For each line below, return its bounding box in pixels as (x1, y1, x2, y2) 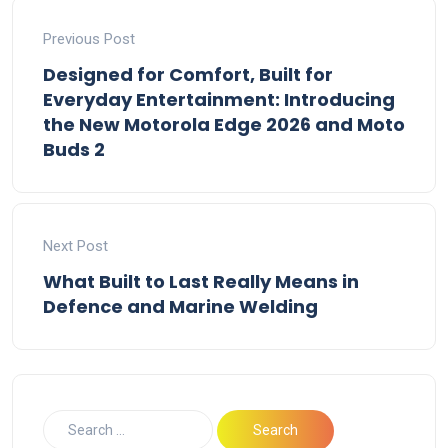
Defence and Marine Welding (43, 293, 318, 319)
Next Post (43, 236, 108, 255)
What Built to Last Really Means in (43, 268, 359, 294)
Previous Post (43, 29, 135, 48)
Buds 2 (43, 136, 105, 162)
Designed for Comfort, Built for (43, 61, 333, 87)
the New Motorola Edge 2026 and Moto (43, 111, 405, 137)
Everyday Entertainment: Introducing (43, 86, 395, 112)
